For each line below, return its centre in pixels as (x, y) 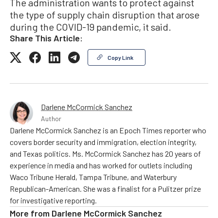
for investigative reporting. (53, 200)
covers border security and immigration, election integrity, (103, 142)
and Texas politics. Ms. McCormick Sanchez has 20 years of (105, 153)
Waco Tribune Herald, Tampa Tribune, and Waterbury (93, 177)
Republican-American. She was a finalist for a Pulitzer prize (105, 188)
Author (51, 118)
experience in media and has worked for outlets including (101, 165)
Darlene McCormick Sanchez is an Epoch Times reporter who (108, 130)
